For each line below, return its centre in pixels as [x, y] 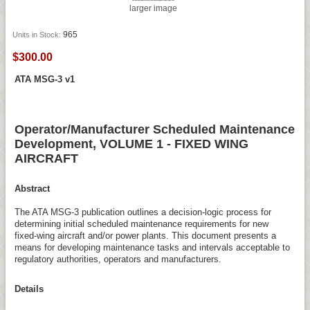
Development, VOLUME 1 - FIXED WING [131, 144]
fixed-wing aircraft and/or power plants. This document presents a [145, 236]
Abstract [32, 189]
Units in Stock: [38, 35]
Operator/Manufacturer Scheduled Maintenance [154, 129]
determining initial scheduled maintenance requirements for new [141, 224]
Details [29, 289]
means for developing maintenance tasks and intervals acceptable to [152, 248]
